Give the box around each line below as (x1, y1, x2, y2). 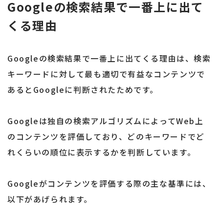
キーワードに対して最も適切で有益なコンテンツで (7, 68, 205, 80)
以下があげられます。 (7, 193, 92, 205)
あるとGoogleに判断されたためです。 (7, 84, 158, 96)
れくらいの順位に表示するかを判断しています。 (7, 146, 196, 158)
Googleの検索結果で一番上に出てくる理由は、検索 (7, 52, 211, 65)
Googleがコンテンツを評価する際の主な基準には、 (7, 177, 211, 190)
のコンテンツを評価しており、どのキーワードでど (7, 131, 205, 143)
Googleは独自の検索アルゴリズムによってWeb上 (7, 115, 204, 127)
